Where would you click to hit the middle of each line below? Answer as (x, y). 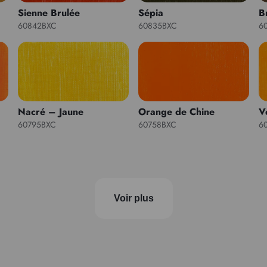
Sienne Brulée (49, 13)
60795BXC (37, 124)
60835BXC (157, 25)
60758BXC (157, 124)
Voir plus (133, 198)
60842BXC (38, 25)
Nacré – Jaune (51, 111)
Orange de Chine (176, 111)
